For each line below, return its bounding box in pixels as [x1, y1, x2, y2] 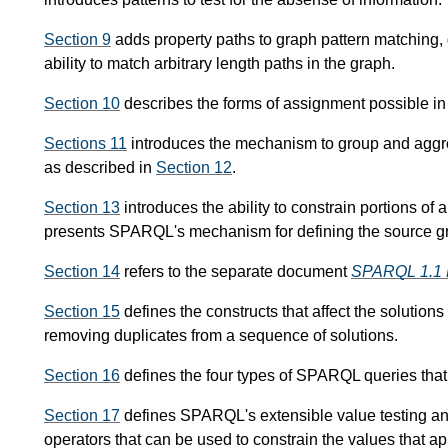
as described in [44, 159, 156, 177]
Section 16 [44, 367, 120, 385]
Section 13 [44, 199, 120, 217]
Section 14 [44, 263, 120, 281]
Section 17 [44, 407, 120, 425]
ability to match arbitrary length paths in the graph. [44, 55, 395, 73]
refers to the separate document [120, 263, 351, 281]
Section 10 [44, 95, 120, 113]
